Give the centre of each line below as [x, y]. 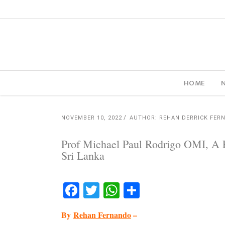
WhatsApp [160, 190]
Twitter [128, 190]
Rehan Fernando [102, 215]
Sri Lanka [83, 155]
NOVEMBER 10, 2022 [92, 118]
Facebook [115, 190]
